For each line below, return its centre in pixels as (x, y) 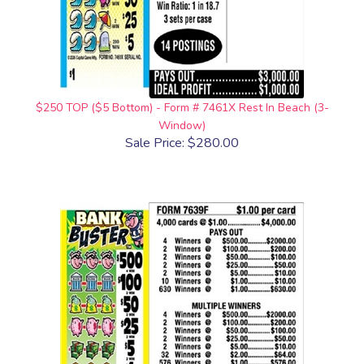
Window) (182, 126)
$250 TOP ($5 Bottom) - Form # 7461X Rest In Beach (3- (182, 108)
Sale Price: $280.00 (182, 143)
